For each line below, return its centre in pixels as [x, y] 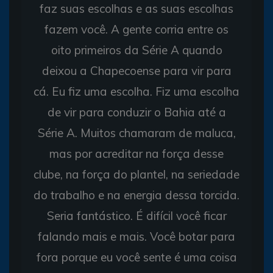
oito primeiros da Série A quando [136, 50]
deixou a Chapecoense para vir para [136, 70]
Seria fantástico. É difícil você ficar [136, 215]
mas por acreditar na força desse [136, 153]
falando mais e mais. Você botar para [136, 236]
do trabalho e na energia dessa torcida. [136, 195]
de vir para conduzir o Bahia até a [136, 112]
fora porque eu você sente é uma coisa [136, 257]
